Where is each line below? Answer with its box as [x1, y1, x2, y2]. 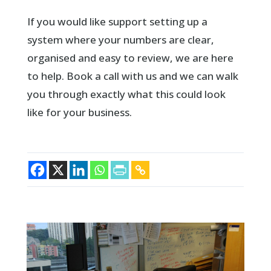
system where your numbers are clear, [27, 32, 214, 47]
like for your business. [27, 105, 132, 119]
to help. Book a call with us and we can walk [27, 68, 238, 83]
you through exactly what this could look [27, 87, 226, 101]
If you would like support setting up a [27, 14, 207, 28]
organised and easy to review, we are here [27, 50, 233, 65]
